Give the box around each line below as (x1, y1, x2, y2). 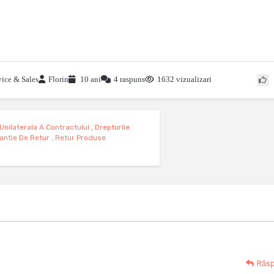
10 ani (78, 75, 101, 84)
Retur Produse (55, 133, 106, 142)
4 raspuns (114, 75, 145, 84)
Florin (48, 75, 68, 84)
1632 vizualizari (157, 75, 212, 84)
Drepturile (95, 123, 130, 131)
